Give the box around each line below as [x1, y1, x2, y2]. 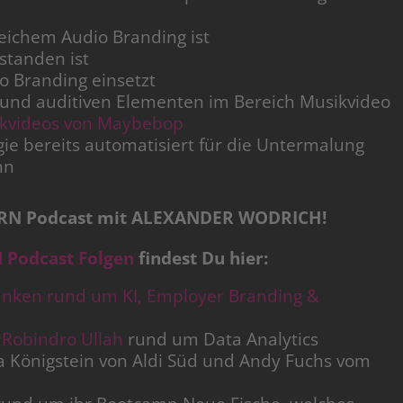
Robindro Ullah [2, 327, 123, 352]
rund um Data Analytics [123, 327, 318, 352]
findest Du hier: [134, 246, 268, 271]
